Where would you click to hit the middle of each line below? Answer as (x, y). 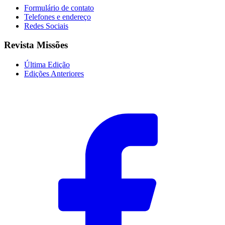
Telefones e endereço (58, 17)
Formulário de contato (59, 8)
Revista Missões (36, 45)
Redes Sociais (46, 26)
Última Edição (47, 65)
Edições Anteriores (54, 74)
